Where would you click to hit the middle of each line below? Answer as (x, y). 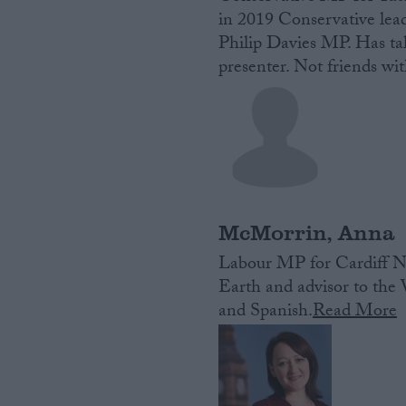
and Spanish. (266, 313)
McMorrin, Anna (307, 232)
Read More (355, 313)
